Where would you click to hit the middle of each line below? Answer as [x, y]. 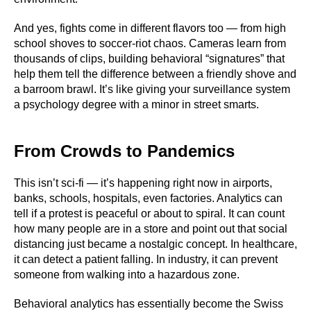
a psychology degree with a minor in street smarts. [136, 104]
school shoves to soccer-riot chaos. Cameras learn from [150, 43]
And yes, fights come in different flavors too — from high [150, 28]
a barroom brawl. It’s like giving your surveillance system [152, 89]
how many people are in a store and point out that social [151, 229]
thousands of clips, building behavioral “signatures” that [149, 59]
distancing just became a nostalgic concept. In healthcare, [155, 244]
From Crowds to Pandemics [124, 151]
